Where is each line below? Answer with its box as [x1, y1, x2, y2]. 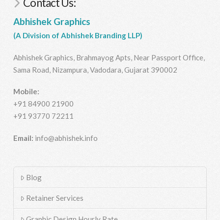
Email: [13, 134, 35, 143]
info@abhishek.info [34, 134, 98, 143]
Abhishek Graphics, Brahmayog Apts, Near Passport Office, [13, 53, 205, 62]
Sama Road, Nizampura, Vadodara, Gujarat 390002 [13, 65, 177, 74]
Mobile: [13, 87, 39, 96]
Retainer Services [26, 193, 84, 203]
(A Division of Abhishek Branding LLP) [13, 31, 142, 40]
